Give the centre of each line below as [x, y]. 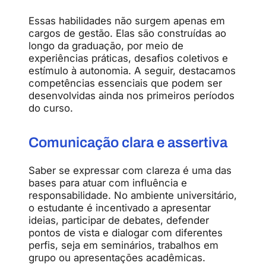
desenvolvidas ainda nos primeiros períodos [132, 95]
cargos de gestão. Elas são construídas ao [127, 33]
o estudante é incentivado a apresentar [120, 208]
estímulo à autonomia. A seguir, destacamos [132, 70]
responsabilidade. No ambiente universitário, [133, 195]
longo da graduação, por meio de [106, 45]
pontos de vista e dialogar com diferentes [126, 232]
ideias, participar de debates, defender [119, 220]
